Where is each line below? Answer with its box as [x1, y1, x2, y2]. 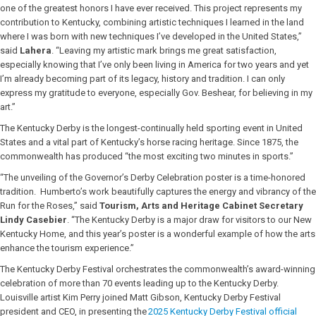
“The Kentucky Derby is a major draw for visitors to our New [71, 214, 312, 225]
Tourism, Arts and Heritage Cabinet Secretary [99, 200, 303, 211]
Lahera [20, 45, 51, 56]
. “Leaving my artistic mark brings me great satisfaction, [51, 45, 276, 56]
